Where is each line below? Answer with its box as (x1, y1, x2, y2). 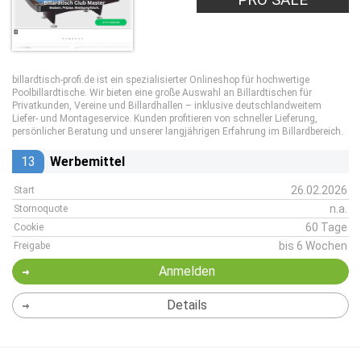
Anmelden (158, 263, 215, 279)
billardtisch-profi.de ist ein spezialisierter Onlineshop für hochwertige (12, 74, 309, 85)
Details (166, 297, 207, 313)
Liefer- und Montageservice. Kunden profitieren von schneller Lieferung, (12, 113, 317, 124)
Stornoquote (14, 203, 68, 214)
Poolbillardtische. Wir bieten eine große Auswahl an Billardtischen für (12, 87, 312, 98)
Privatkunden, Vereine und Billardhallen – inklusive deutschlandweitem (12, 100, 322, 111)
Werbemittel (50, 154, 125, 169)
